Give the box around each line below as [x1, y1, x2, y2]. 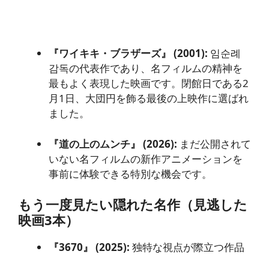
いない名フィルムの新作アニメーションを [49, 151, 243, 166]
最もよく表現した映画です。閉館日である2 [49, 76, 249, 90]
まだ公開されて [177, 136, 251, 151]
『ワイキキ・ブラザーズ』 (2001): [49, 46, 208, 60]
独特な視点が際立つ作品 [130, 240, 244, 254]
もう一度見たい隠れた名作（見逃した [18, 195, 247, 213]
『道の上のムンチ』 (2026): [49, 136, 177, 151]
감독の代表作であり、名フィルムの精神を [49, 61, 243, 75]
